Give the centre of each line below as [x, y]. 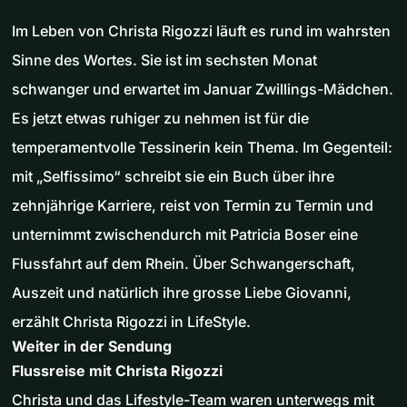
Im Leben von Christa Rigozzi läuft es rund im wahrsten [201, 30]
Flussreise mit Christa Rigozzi [117, 370]
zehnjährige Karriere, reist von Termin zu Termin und [193, 205]
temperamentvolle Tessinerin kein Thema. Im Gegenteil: [202, 147]
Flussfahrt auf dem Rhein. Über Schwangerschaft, [184, 263]
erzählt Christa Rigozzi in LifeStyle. [131, 321]
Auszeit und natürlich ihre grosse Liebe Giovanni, [182, 292]
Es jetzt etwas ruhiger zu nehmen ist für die [160, 118]
